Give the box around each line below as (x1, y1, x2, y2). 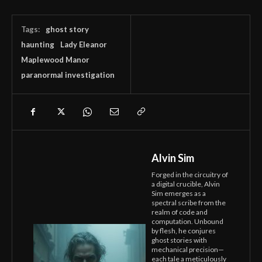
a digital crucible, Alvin (151, 180, 220, 189)
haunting (21, 40, 54, 50)
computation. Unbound (151, 217, 223, 226)
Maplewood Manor (21, 55, 89, 65)
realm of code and (151, 208, 208, 217)
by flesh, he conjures (151, 226, 216, 236)
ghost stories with (151, 236, 207, 245)
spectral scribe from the (151, 198, 226, 208)
